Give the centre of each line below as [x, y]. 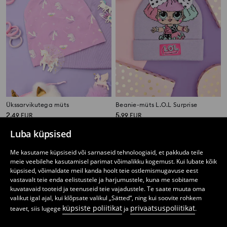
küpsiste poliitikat [92, 208]
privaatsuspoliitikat [163, 208]
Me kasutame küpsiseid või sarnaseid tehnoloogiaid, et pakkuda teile [107, 152]
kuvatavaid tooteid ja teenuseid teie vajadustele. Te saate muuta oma [108, 189]
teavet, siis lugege [36, 209]
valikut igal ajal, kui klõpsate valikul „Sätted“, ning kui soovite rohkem [106, 198]
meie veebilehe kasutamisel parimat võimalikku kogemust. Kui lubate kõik [113, 161]
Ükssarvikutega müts [38, 105]
